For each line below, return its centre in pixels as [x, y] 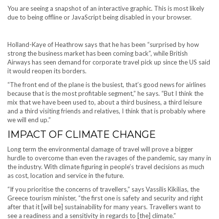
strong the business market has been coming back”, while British [98, 53]
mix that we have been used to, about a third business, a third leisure [105, 102]
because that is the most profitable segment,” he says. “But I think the [105, 93]
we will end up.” [29, 120]
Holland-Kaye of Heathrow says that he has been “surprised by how [103, 44]
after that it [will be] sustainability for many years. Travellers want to [104, 207]
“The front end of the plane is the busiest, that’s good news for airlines [107, 85]
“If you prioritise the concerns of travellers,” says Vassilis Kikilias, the [103, 189]
